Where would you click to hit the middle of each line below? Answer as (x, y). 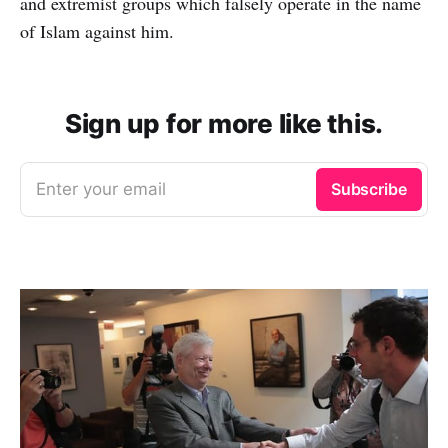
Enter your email (101, 189)
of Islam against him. (97, 31)
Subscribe (368, 189)
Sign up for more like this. (224, 124)
